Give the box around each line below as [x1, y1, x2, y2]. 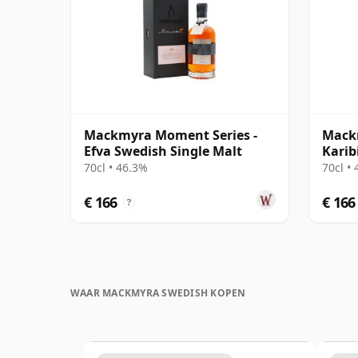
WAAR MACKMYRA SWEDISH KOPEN [70, 285, 246, 300]
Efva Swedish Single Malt [84, 141, 242, 160]
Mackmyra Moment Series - [84, 125, 257, 144]
